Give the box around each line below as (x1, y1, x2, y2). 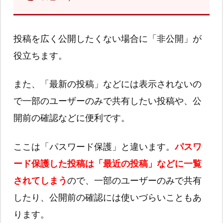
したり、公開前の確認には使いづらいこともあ (13, 192, 202, 203)
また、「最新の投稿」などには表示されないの (13, 79, 202, 90)
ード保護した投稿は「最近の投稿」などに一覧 (13, 158, 202, 169)
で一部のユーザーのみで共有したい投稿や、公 (13, 96, 202, 107)
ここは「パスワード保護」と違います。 (13, 141, 175, 152)
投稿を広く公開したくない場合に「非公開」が (13, 33, 202, 44)
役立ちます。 (13, 50, 67, 61)
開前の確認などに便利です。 (13, 112, 130, 123)
